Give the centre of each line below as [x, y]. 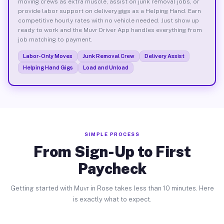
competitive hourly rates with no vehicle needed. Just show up [108, 20]
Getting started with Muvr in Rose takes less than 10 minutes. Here [112, 188]
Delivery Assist [164, 56]
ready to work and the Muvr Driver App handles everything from [110, 30]
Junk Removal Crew [108, 56]
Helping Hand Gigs [48, 67]
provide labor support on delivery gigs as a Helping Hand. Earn [109, 11]
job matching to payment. [55, 39]
